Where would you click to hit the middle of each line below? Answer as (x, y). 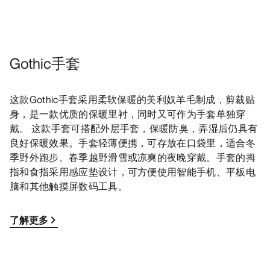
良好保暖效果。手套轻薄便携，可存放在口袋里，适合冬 (133, 143)
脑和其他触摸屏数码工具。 (69, 187)
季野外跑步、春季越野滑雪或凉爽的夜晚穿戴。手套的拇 (133, 158)
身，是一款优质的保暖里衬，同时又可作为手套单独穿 (128, 114)
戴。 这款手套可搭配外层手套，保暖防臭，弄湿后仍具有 (134, 129)
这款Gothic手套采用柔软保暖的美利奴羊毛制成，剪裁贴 (132, 100)
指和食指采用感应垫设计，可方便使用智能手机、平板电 (133, 172)
